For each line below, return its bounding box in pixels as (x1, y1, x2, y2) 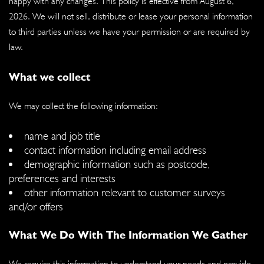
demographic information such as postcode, (24, 157, 210, 170)
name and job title (24, 128, 100, 142)
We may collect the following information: (9, 100, 158, 111)
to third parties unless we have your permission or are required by (9, 25, 250, 37)
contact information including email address (24, 143, 206, 156)
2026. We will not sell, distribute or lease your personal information (9, 10, 253, 22)
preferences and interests (9, 171, 115, 184)
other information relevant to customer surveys (24, 185, 225, 199)
